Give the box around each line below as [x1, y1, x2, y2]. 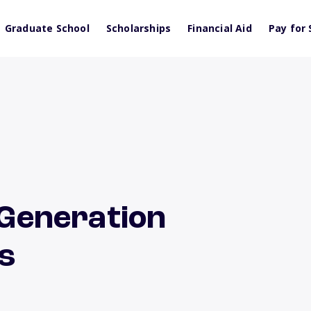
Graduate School [4, 22, 90, 35]
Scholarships [106, 22, 171, 35]
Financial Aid [187, 22, 252, 35]
